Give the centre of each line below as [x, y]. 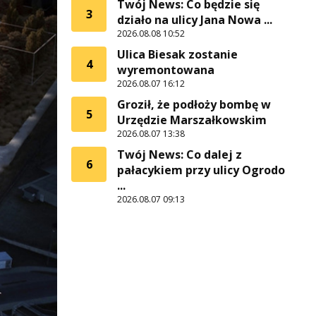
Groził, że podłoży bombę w [194, 104]
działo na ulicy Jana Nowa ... [195, 20]
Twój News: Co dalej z [180, 154]
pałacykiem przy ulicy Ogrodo [201, 170]
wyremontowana [166, 70]
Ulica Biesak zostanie [177, 54]
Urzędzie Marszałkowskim [192, 120]
